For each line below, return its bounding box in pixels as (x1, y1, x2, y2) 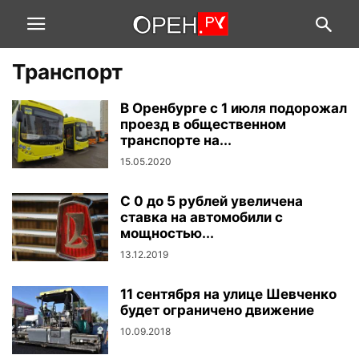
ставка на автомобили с (120, 209, 283, 225)
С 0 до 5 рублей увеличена (120, 193, 303, 209)
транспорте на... (120, 132, 232, 148)
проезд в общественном (120, 116, 286, 132)
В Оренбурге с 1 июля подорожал (120, 100, 347, 116)
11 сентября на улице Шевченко (120, 286, 337, 302)
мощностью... (120, 225, 214, 241)
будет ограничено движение (120, 302, 314, 318)
